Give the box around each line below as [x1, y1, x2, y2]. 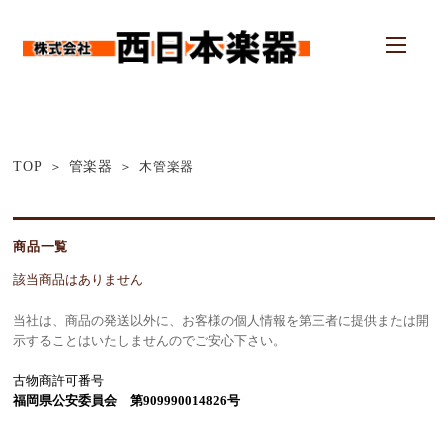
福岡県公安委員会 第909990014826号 [13, 392, 241, 408]
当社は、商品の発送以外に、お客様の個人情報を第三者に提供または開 [13, 312, 430, 328]
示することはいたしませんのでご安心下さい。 [13, 332, 287, 348]
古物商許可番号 [13, 372, 105, 388]
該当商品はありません [13, 271, 144, 287]
